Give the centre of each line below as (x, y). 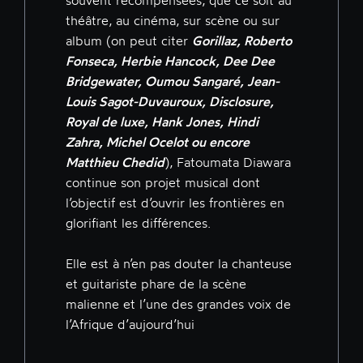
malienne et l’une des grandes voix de (178, 304)
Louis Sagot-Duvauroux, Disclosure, (170, 102)
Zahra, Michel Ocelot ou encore (158, 142)
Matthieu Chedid (115, 162)
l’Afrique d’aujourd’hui (130, 325)
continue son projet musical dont (163, 183)
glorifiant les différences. (138, 223)
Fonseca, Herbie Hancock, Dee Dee (170, 61)
